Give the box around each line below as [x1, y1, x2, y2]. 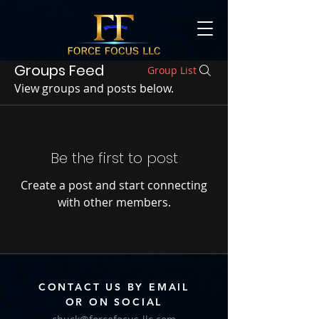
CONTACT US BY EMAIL [38, 281, 190, 293]
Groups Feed [14, 61, 104, 80]
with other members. [57, 194, 171, 210]
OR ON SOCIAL [65, 296, 163, 308]
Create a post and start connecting [21, 177, 207, 193]
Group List [147, 63, 197, 77]
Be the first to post [50, 148, 178, 168]
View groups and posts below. [14, 80, 174, 96]
